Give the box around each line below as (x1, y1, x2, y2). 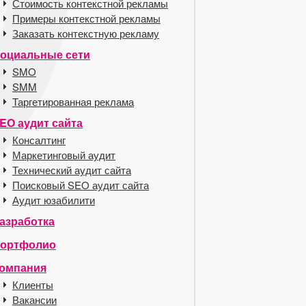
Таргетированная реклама (12, 94, 134, 109)
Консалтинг (12, 133, 66, 147)
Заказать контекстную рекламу (12, 26, 159, 40)
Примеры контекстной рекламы (12, 11, 161, 25)
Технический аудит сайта (12, 163, 131, 177)
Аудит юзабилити (12, 193, 95, 207)
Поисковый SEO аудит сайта (12, 178, 149, 192)
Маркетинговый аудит (12, 148, 115, 162)
